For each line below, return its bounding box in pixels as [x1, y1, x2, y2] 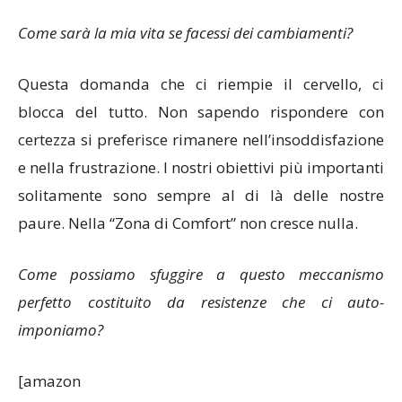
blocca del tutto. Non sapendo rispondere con [18, 101, 384, 123]
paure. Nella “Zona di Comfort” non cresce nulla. [18, 213, 358, 234]
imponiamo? [18, 319, 103, 341]
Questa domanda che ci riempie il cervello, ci [18, 74, 384, 95]
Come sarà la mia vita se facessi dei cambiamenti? [18, 22, 353, 44]
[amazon [18, 371, 81, 392]
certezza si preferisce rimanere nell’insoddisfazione [18, 129, 384, 151]
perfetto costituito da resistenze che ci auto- [18, 292, 384, 313]
